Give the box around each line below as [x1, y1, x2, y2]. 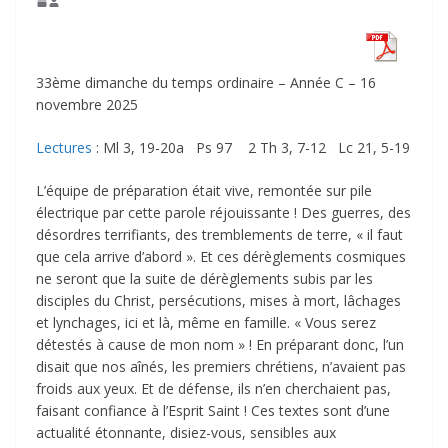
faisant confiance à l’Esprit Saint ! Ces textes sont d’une [36, 401, 390, 421]
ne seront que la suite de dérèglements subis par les [36, 269, 373, 289]
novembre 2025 [36, 95, 138, 115]
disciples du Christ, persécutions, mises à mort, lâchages [36, 291, 401, 311]
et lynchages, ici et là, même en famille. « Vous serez [36, 313, 376, 333]
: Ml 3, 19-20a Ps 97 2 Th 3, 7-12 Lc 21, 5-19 [92, 138, 410, 158]
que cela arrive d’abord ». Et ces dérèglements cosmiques [36, 247, 406, 267]
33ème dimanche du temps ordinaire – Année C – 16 [36, 73, 376, 93]
